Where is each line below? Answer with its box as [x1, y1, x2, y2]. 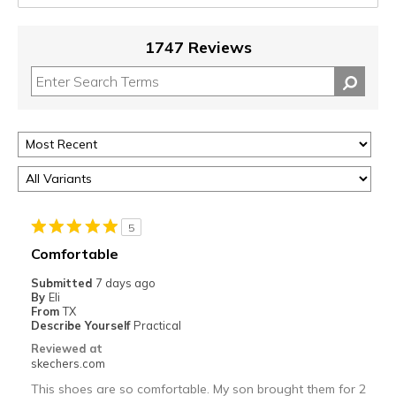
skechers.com [30, 355, 105, 370]
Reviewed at [30, 340, 103, 355]
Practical [133, 317, 181, 332]
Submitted [30, 275, 95, 290]
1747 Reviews [144, 36, 252, 57]
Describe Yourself [30, 317, 133, 332]
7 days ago [95, 275, 156, 290]
